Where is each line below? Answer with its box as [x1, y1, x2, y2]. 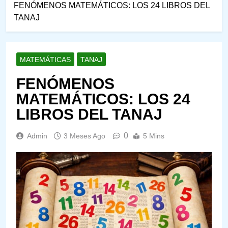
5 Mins [143, 131, 164, 140]
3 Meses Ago [64, 131, 105, 140]
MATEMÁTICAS [20, 55, 71, 64]
